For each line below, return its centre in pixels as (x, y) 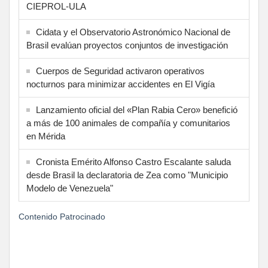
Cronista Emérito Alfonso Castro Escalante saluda (133, 162)
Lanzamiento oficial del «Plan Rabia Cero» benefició (137, 110)
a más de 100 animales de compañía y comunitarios (128, 123)
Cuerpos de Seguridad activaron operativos (120, 71)
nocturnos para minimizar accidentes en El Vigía (121, 84)
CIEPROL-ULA (56, 7)
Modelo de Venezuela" (70, 188)
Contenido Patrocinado (62, 217)
